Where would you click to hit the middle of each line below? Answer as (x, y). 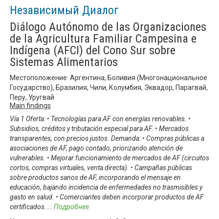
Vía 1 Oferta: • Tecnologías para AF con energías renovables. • (100, 119)
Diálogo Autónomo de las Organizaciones (108, 27)
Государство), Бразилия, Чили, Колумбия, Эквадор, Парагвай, (109, 87)
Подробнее (71, 207)
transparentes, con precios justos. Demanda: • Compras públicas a (107, 138)
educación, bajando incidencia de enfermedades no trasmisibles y (106, 187)
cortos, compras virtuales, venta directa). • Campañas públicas (101, 167)
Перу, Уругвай (32, 97)
